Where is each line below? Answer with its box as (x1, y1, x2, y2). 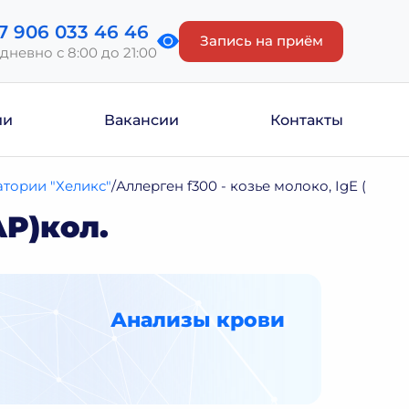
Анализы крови (110, 308, 285, 332)
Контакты (270, 110, 343, 129)
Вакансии (104, 110, 179, 129)
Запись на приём (199, 32, 323, 49)
